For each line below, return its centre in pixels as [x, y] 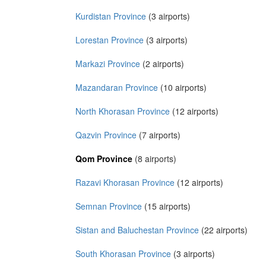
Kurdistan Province [111, 16]
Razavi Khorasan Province [125, 182]
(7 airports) [159, 134]
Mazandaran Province [117, 87]
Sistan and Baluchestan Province [137, 229]
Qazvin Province [106, 134]
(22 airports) [223, 229]
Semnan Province [109, 206]
